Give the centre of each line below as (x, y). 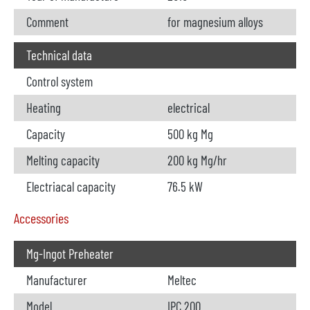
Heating (44, 108)
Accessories (41, 218)
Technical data (59, 55)
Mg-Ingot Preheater (70, 254)
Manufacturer (57, 280)
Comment (47, 22)
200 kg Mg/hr (197, 160)
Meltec (182, 280)
